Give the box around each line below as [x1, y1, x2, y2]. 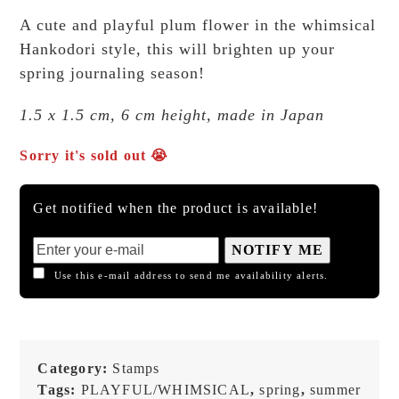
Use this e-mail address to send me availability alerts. [53, 269, 329, 281]
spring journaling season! [20, 63, 206, 82]
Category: [37, 360, 113, 376]
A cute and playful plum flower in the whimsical [20, 15, 377, 34]
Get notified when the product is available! [33, 199, 319, 216]
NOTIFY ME [231, 241, 324, 257]
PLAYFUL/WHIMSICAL [80, 381, 251, 397]
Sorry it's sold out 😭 [20, 147, 169, 163]
